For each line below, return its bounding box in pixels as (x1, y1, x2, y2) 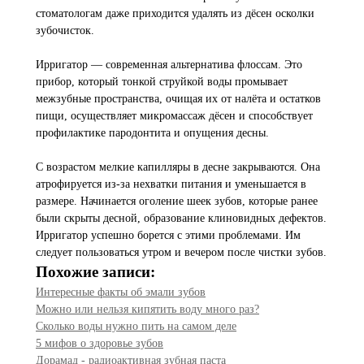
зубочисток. (36, 24, 94, 37)
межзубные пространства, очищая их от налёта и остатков (36, 93, 321, 105)
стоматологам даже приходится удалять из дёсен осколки (36, 7, 314, 19)
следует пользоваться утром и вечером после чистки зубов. (36, 246, 327, 258)
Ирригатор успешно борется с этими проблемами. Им (36, 229, 301, 241)
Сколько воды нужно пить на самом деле (36, 320, 236, 332)
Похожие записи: (36, 263, 155, 280)
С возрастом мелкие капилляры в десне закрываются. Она (36, 161, 320, 173)
